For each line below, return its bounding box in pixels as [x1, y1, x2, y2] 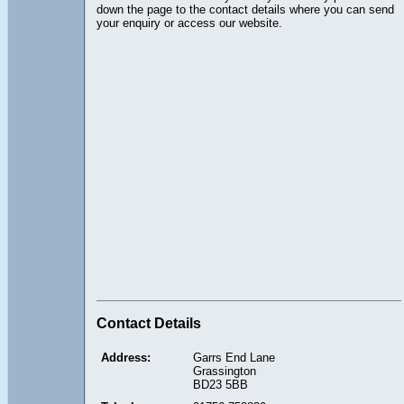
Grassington [193, 363, 256, 378]
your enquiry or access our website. [96, 15, 282, 30]
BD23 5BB [193, 377, 248, 391]
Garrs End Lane [193, 350, 275, 364]
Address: [101, 350, 151, 364]
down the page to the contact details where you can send [96, 2, 394, 16]
